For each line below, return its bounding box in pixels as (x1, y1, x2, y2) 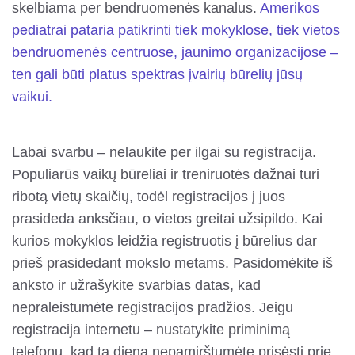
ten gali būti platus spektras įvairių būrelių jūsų (12, 66, 303, 82)
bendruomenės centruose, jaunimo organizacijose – (12, 44, 338, 60)
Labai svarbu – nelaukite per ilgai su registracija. (12, 143, 316, 160)
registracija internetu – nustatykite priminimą (12, 321, 290, 338)
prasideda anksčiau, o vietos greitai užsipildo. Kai (12, 210, 323, 227)
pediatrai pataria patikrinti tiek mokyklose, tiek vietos (12, 21, 340, 38)
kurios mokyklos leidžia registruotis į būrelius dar (12, 232, 317, 249)
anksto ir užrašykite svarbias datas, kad (12, 277, 261, 293)
